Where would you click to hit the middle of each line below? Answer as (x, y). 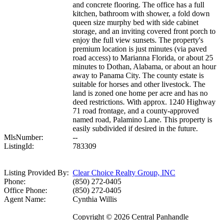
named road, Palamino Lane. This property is (142, 120)
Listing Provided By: (36, 173)
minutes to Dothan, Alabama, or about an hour (144, 67)
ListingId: (19, 146)
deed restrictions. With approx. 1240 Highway (144, 102)
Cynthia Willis (95, 199)
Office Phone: (26, 191)
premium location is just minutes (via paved (140, 49)
